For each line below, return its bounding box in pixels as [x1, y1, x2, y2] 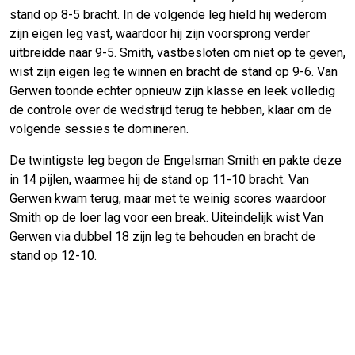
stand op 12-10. [10, 248, 97, 264]
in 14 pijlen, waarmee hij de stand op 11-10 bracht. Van [10, 172, 309, 188]
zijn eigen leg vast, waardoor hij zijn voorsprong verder [10, 26, 310, 42]
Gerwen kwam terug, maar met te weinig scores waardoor [10, 191, 326, 207]
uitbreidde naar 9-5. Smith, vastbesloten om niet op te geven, [10, 45, 345, 61]
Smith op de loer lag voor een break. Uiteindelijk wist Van [10, 210, 323, 226]
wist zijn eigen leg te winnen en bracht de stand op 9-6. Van [10, 64, 338, 80]
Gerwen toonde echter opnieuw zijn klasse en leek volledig [10, 83, 335, 99]
